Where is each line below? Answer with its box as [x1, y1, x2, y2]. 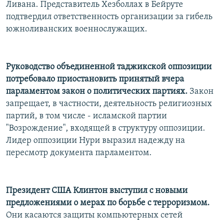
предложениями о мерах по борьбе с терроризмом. [6, 198, 210, 208]
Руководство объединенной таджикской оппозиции [6, 62, 212, 72]
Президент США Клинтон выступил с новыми [6, 186, 188, 195]
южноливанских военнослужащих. [6, 24, 147, 34]
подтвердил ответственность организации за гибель [6, 12, 213, 22]
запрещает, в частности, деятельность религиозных [6, 99, 212, 109]
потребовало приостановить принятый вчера [6, 74, 184, 84]
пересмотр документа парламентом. [6, 148, 152, 158]
